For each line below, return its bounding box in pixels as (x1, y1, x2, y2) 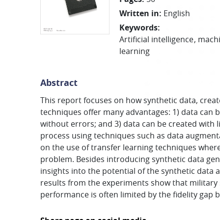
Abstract (40, 77, 78, 89)
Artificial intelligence (119, 34, 194, 45)
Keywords (119, 22, 158, 33)
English (164, 8, 191, 19)
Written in (119, 8, 160, 19)
